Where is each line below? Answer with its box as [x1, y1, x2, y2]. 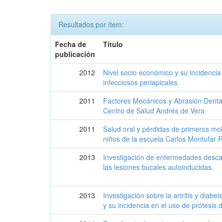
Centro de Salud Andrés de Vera [103, 106, 205, 115]
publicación [55, 49, 96, 59]
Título [103, 39, 123, 49]
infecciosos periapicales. [103, 77, 180, 87]
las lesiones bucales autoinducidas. [103, 162, 214, 172]
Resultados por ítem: [58, 19, 124, 29]
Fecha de [55, 39, 87, 49]
